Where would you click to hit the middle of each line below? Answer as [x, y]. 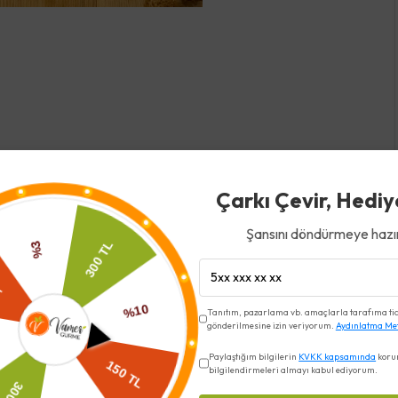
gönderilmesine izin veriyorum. [271, 326]
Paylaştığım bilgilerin [254, 357]
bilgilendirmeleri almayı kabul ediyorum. [294, 370]
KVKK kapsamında [338, 357]
